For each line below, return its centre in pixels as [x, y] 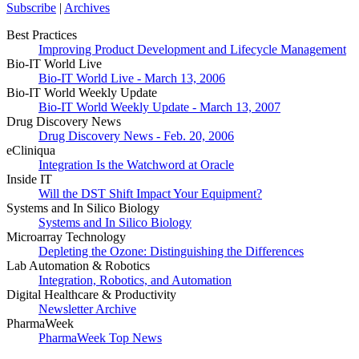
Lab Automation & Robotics [78, 266]
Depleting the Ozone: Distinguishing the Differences [171, 252]
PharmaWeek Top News [100, 338]
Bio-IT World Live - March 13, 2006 [132, 79]
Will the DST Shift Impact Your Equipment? [150, 194]
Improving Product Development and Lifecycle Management [192, 50]
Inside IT [29, 179]
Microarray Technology [66, 237]
